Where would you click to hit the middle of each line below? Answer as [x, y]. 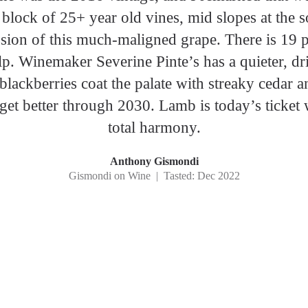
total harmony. [154, 128]
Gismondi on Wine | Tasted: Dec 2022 [154, 175]
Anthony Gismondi [154, 162]
